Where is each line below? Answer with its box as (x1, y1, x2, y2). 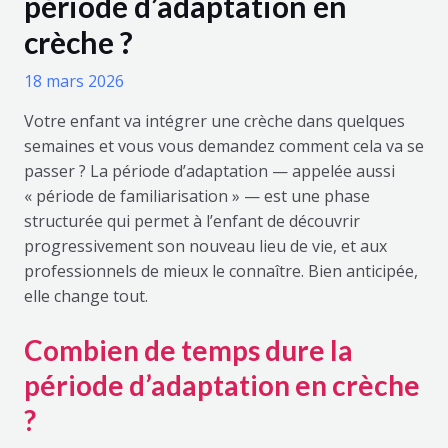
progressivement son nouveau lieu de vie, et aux (23, 235, 387, 258)
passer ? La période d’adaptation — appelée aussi (23, 160, 395, 183)
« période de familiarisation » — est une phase (23, 185, 370, 208)
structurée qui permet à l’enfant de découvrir (23, 210, 360, 233)
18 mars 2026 (23, 70, 124, 93)
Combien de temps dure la (23, 333, 353, 368)
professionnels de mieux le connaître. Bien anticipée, (23, 260, 418, 283)
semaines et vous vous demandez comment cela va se (23, 135, 424, 158)
